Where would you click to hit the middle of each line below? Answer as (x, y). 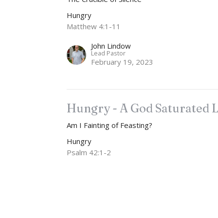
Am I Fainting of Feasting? (110, 125)
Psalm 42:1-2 (89, 153)
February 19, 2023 (122, 62)
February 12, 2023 (122, 188)
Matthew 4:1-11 (94, 27)
